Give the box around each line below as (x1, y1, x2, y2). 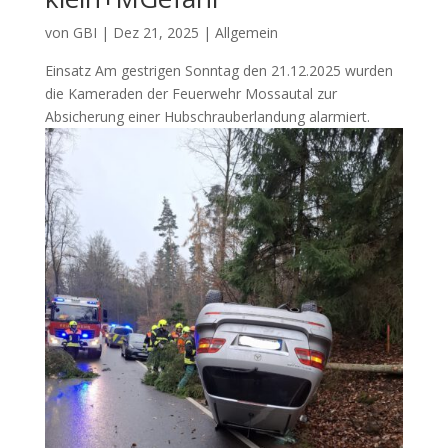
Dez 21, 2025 (112, 22, 199, 42)
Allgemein (214, 22, 278, 42)
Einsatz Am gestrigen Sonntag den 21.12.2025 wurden (44, 60, 393, 80)
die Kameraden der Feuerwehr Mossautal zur (44, 83, 337, 103)
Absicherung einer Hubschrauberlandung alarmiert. (44, 106, 370, 126)
